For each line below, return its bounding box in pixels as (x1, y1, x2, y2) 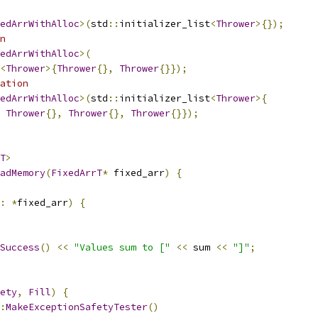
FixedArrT (51, 167, 102, 179)
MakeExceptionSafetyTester (6, 301, 148, 313)
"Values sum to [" (74, 241, 170, 253)
